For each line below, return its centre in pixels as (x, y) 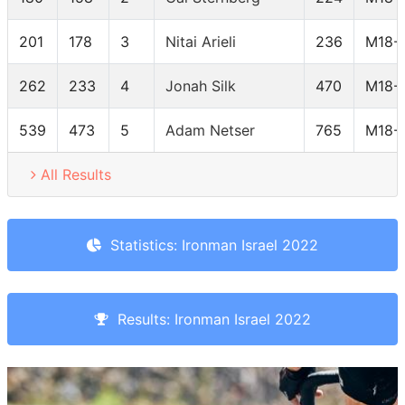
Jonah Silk (201, 86)
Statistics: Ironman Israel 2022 (210, 245)
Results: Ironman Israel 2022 (210, 320)
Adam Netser (210, 131)
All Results (76, 175)
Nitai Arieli (201, 42)
